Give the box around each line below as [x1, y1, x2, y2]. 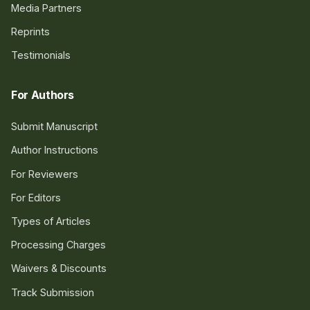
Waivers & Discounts [11, 262, 107, 275]
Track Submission [11, 286, 94, 298]
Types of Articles [11, 215, 91, 227]
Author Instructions [11, 144, 98, 156]
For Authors [11, 87, 75, 102]
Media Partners [11, 1, 82, 14]
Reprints [11, 25, 50, 37]
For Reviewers [11, 167, 78, 180]
